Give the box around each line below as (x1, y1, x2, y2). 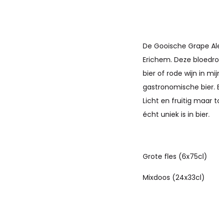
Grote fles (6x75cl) (142, 152, 207, 161)
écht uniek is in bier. (142, 109, 210, 119)
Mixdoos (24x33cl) (142, 173, 205, 182)
